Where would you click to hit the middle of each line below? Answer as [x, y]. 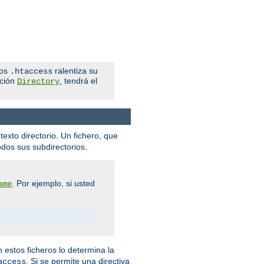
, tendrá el [78, 80]
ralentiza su [75, 70]
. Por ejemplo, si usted [53, 184]
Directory [38, 81]
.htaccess [31, 71]
